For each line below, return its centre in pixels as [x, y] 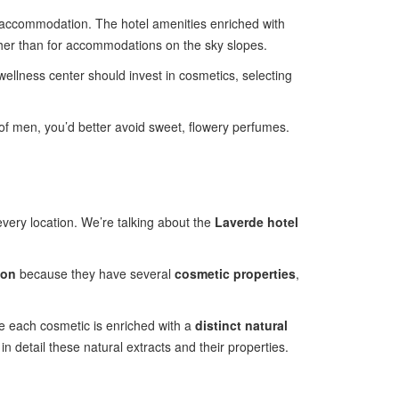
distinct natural [241, 325]
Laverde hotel [256, 222]
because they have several [95, 273]
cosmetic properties [235, 273]
